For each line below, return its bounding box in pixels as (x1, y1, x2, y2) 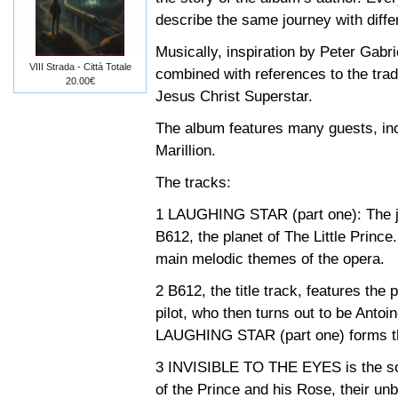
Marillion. (155, 141, 216, 160)
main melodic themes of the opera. (155, 250, 385, 268)
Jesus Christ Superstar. (155, 87, 313, 106)
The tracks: (155, 173, 231, 192)
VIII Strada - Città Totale (28, 61, 131, 72)
